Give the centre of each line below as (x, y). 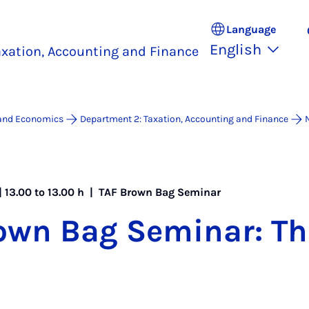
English (236, 50)
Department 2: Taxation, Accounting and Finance (184, 119)
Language (251, 29)
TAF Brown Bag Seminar (160, 192)
